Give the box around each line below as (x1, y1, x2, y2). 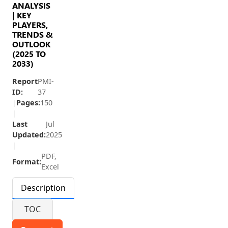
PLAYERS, (12, 19, 48, 30)
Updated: (12, 130, 46, 139)
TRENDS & (12, 29, 53, 40)
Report (12, 76, 38, 86)
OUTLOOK (12, 39, 50, 49)
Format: (12, 156, 41, 166)
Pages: (16, 98, 40, 107)
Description (21, 182, 66, 193)
